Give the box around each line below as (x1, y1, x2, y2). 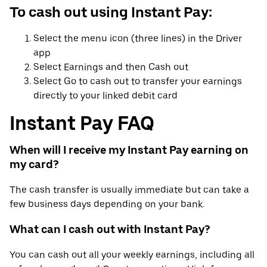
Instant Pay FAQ (10, 111, 154, 135)
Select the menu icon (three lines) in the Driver (33, 33, 242, 45)
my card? (10, 157, 59, 171)
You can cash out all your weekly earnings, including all (10, 249, 254, 261)
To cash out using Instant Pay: (10, 4, 212, 21)
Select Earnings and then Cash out (33, 61, 188, 73)
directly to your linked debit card (33, 90, 178, 102)
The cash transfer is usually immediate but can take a (10, 184, 249, 195)
